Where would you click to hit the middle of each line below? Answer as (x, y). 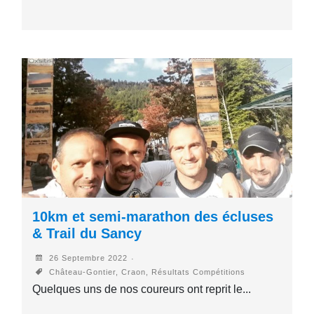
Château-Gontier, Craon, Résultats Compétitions (146, 272)
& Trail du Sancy (87, 233)
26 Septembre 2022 (87, 258)
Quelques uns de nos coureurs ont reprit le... (142, 289)
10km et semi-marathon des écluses (153, 216)
